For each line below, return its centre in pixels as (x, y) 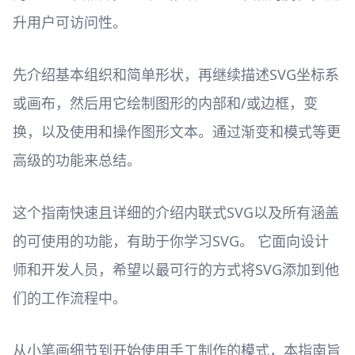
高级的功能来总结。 (77, 160)
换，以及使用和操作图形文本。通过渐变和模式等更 (177, 132)
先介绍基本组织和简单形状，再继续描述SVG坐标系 (176, 74)
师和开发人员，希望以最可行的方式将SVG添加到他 (176, 269)
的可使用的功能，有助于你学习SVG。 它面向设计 (171, 241)
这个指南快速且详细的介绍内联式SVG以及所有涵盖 (176, 212)
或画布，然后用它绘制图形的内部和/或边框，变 (165, 103)
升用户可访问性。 (70, 22)
